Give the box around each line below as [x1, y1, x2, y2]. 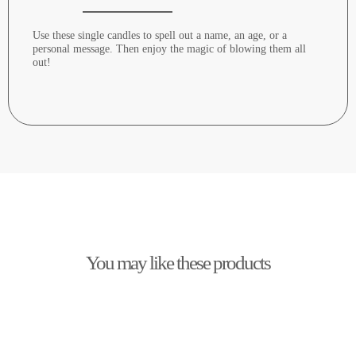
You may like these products [86, 252, 270, 274]
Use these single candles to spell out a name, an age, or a [33, 29, 287, 42]
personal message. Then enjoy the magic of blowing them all [33, 43, 306, 56]
